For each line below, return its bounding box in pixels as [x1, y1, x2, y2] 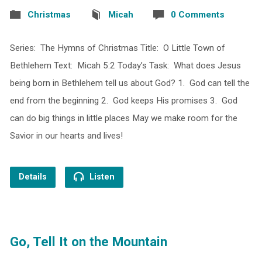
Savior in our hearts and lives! [9, 130, 123, 141]
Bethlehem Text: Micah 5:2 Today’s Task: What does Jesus [9, 60, 241, 71]
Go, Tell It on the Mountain [9, 233, 167, 249]
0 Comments [170, 9, 225, 20]
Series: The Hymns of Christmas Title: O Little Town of [9, 42, 225, 53]
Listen [87, 171, 115, 182]
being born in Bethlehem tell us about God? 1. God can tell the [9, 77, 250, 88]
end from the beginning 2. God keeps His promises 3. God [9, 95, 237, 106]
